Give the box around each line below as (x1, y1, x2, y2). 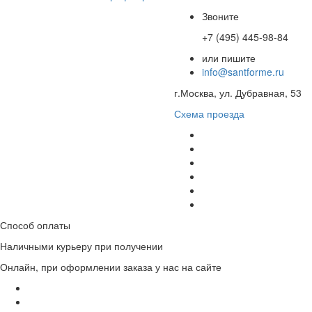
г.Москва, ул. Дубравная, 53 (174, 86, 302, 100)
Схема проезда (174, 107, 244, 120)
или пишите (202, 51, 256, 65)
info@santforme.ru (202, 65, 284, 79)
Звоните (202, 9, 239, 23)
